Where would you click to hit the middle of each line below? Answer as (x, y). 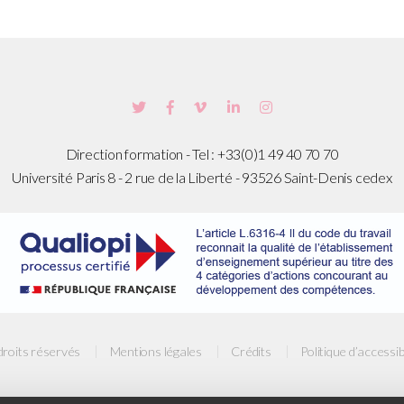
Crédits (251, 351)
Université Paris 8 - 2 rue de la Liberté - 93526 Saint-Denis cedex (202, 178)
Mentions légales (156, 351)
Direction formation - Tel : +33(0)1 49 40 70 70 (202, 154)
